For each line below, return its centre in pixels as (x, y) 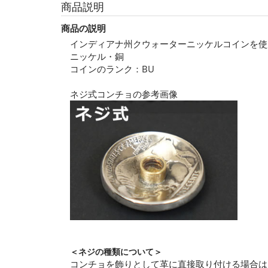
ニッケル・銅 (97, 57)
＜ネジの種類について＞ (116, 252)
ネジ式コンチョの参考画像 (124, 94)
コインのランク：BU (112, 69)
